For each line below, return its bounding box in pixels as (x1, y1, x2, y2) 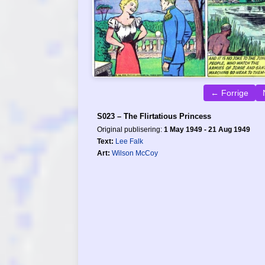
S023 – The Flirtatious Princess (97, 111, 211, 121)
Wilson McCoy (112, 148, 158, 157)
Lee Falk (115, 137, 143, 146)
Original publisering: (97, 125, 164, 134)
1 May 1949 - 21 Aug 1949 (164, 125, 250, 134)
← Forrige (210, 88, 248, 98)
